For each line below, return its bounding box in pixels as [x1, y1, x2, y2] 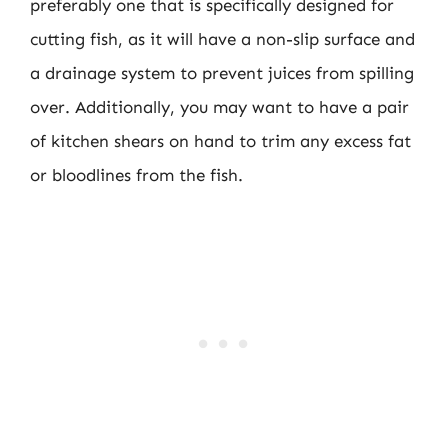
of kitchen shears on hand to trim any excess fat [30, 131, 411, 151]
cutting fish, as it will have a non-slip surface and [30, 29, 415, 49]
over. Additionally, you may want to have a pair [30, 97, 409, 117]
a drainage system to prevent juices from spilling [30, 63, 414, 83]
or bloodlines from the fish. [30, 165, 243, 185]
